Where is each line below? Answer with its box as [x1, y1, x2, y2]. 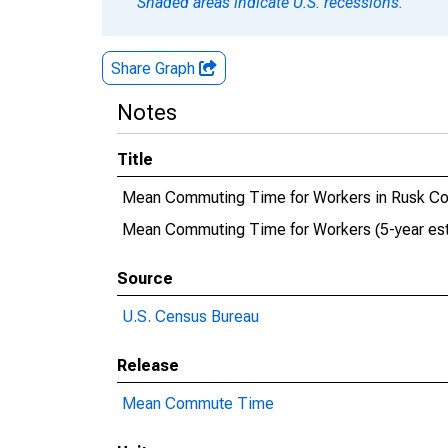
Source [117, 269, 173, 288]
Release [117, 356, 179, 375]
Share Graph [111, 59, 199, 78]
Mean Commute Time [122, 394, 274, 413]
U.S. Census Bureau [122, 307, 259, 326]
